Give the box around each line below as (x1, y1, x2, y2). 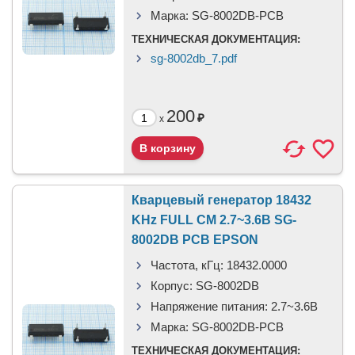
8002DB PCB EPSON (132, 233, 258, 246)
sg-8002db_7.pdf (151, 52, 237, 65)
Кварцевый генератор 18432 (132, 193, 311, 207)
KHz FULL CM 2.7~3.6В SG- (132, 213, 296, 227)
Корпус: (151, 279, 193, 292)
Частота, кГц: (151, 258, 223, 272)
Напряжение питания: (151, 300, 268, 313)
